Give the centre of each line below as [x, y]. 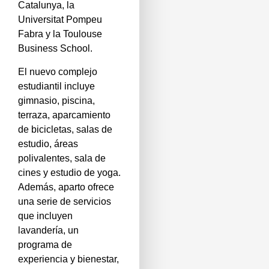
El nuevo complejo [58, 71]
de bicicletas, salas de [65, 129]
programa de [45, 244]
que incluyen [45, 216]
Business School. [55, 49]
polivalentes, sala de [62, 158]
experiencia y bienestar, [68, 259]
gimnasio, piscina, [56, 100]
